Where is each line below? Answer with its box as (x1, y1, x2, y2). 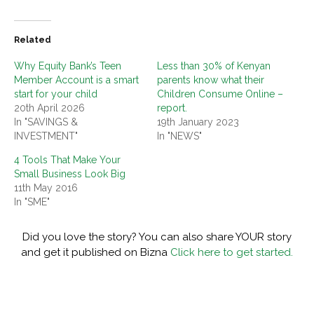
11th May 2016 (14, 182, 78, 194)
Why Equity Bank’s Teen (14, 60, 121, 72)
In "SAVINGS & (14, 116, 78, 128)
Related (14, 35, 51, 46)
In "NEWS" (157, 130, 202, 142)
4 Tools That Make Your (14, 154, 121, 166)
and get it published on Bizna (21, 246, 170, 259)
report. (157, 102, 187, 114)
